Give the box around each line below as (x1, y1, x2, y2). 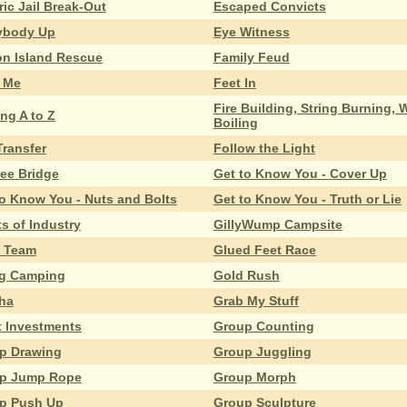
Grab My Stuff (213, 293, 299, 308)
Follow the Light (213, 140, 315, 155)
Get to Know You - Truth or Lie (213, 191, 402, 206)
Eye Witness (213, 24, 290, 39)
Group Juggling (213, 343, 312, 359)
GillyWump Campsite (213, 216, 342, 232)
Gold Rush (213, 267, 280, 283)
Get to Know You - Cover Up (213, 165, 387, 181)
